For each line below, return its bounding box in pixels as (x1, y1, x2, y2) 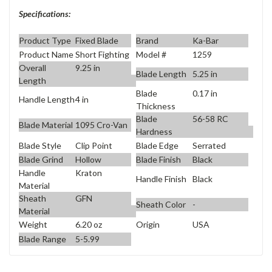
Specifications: (19, 8, 70, 19)
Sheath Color (136, 199, 186, 209)
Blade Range (19, 233, 66, 244)
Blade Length (136, 69, 186, 80)
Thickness (136, 101, 175, 112)
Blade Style (19, 140, 61, 151)
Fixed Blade (75, 35, 118, 46)
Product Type (19, 35, 71, 46)
